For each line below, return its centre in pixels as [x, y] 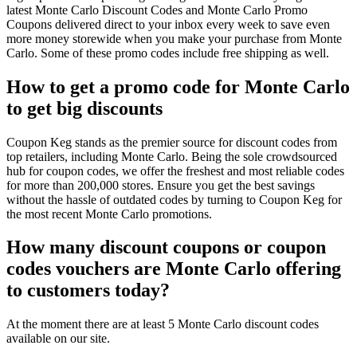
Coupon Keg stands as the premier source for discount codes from [172, 142]
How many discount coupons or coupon [166, 247]
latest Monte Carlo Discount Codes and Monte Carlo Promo [157, 10]
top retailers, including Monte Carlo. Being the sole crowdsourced [172, 156]
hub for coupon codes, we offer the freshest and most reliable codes [175, 171]
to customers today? [88, 290]
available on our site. [58, 339]
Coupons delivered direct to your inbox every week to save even [168, 24]
